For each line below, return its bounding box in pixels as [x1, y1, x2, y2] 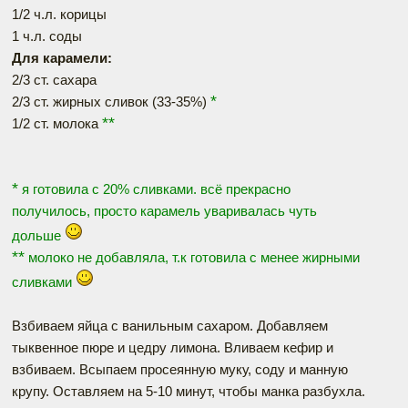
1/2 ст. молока [12, 116, 102, 131]
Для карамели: [12, 50, 112, 66]
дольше [12, 228, 65, 243]
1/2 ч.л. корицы [12, 6, 107, 22]
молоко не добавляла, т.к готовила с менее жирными [28, 250, 360, 265]
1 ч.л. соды [12, 28, 82, 44]
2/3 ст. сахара [12, 72, 97, 87]
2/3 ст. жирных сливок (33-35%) [12, 94, 210, 109]
